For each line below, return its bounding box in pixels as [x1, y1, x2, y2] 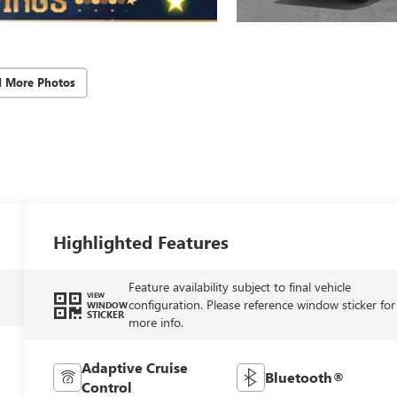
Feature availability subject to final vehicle [128, 277, 351, 295]
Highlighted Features [53, 229, 230, 253]
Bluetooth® [264, 367, 345, 386]
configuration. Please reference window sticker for [128, 295, 395, 313]
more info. [128, 313, 183, 331]
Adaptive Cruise [82, 357, 189, 377]
